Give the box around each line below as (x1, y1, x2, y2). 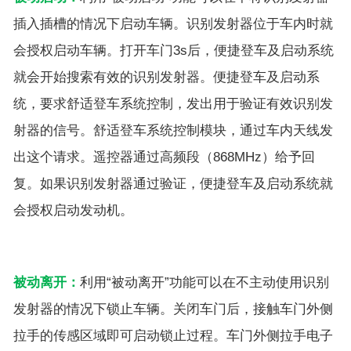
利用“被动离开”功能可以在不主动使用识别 (80, 274, 329, 290)
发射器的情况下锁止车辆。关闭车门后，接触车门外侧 (13, 301, 333, 317)
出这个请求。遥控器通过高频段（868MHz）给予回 (13, 149, 315, 165)
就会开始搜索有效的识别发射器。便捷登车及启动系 (13, 69, 320, 85)
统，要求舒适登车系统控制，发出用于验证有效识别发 (13, 96, 333, 111)
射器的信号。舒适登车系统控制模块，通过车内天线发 (13, 122, 333, 138)
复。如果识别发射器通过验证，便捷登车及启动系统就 (13, 175, 333, 191)
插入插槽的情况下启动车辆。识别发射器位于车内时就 (13, 16, 333, 31)
